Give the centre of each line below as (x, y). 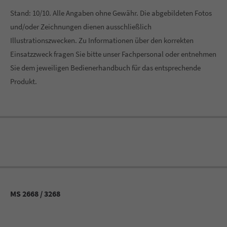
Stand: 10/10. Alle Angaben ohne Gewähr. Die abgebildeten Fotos (111, 13)
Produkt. (24, 81)
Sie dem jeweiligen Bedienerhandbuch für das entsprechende (105, 68)
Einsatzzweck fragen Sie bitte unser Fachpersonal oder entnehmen (113, 54)
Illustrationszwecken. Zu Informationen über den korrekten (102, 40)
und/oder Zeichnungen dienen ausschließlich (81, 27)
